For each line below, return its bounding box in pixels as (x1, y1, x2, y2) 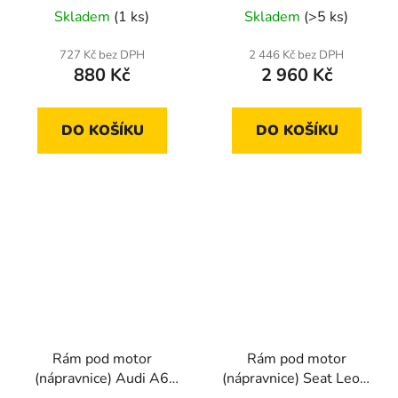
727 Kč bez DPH (59, 46, 145, 63)
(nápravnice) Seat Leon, (221, 369, 371, 389)
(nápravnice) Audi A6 (35, 369, 169, 389)
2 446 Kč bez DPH (249, 46, 344, 63)
